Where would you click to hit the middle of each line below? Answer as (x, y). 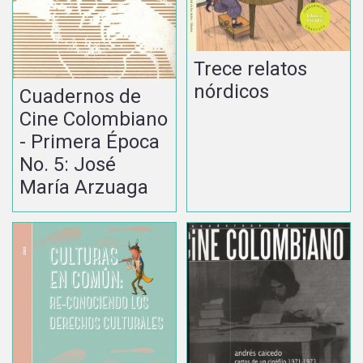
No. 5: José (68, 164)
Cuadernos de (80, 96)
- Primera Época (90, 141)
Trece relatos (251, 69)
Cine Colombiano (94, 119)
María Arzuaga (84, 187)
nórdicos (232, 92)
